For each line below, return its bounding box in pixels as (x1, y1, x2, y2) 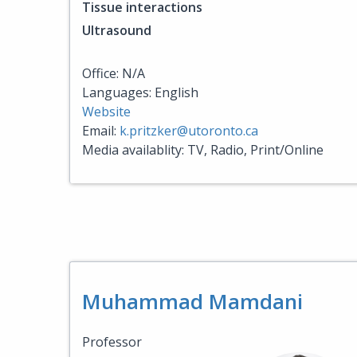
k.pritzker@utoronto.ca (120, 122, 258, 139)
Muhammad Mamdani (82, 287, 303, 316)
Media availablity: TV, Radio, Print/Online (82, 141, 324, 159)
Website (82, 103, 131, 120)
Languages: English (82, 84, 198, 101)
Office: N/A (82, 65, 145, 82)
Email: (82, 122, 120, 139)
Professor (82, 333, 142, 351)
